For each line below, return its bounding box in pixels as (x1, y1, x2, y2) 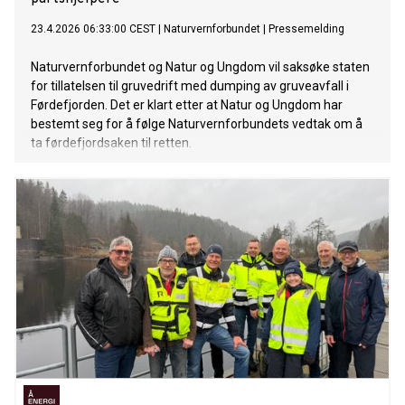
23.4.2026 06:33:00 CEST (31, 23, 155, 36)
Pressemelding (268, 23, 344, 36)
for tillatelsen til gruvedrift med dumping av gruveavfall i (31, 79, 349, 94)
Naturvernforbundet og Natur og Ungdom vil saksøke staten (31, 60, 370, 75)
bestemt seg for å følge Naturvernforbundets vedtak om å (31, 117, 363, 132)
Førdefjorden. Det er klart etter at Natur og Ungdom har (31, 98, 343, 113)
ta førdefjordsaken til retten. (31, 136, 192, 151)
